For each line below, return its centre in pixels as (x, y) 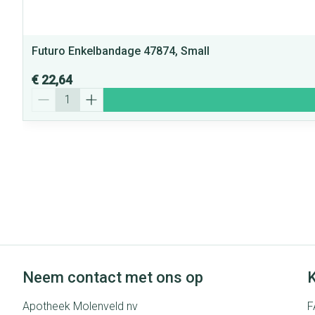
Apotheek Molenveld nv (80, 306)
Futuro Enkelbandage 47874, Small (121, 51)
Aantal (47, 94)
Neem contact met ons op (113, 277)
